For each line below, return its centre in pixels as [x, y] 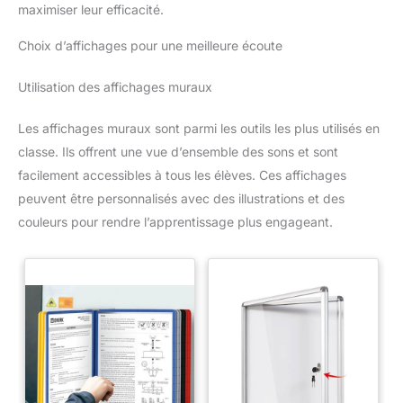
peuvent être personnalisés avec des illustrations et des [181, 198]
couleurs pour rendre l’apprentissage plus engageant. [175, 221]
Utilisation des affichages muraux [115, 86]
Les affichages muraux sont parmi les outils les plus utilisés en [199, 128]
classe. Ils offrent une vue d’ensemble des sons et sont [178, 151]
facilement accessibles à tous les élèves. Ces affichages [182, 175]
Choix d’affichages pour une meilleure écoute [150, 45]
